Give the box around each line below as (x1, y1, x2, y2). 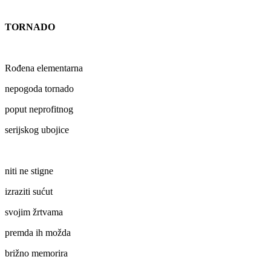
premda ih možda (5, 227, 71, 238)
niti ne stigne (5, 166, 53, 177)
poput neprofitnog (5, 104, 73, 115)
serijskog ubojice (5, 125, 69, 135)
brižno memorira (5, 248, 68, 259)
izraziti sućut (5, 186, 53, 197)
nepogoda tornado (5, 83, 74, 94)
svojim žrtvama (5, 207, 63, 218)
